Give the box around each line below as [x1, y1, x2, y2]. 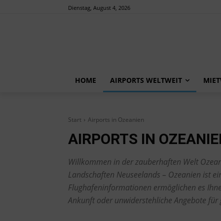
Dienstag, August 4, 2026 [68, 3, 130, 11]
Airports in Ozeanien [88, 115, 144, 124]
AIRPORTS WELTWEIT [110, 75, 182, 85]
